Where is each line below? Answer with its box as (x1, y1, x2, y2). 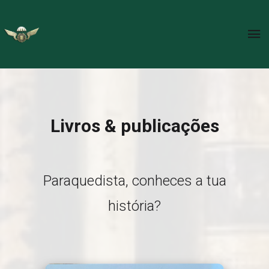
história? (108, 198, 161, 214)
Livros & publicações (50, 115, 219, 136)
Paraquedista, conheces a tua (43, 172, 226, 189)
